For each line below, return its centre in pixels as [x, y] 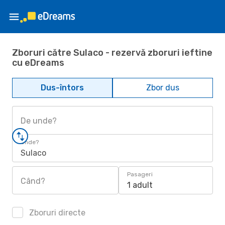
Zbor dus [163, 88]
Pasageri [140, 174]
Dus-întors [62, 88]
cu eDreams [38, 63]
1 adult [140, 185]
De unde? [39, 121]
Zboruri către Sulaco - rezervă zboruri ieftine [112, 52]
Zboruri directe [56, 213]
